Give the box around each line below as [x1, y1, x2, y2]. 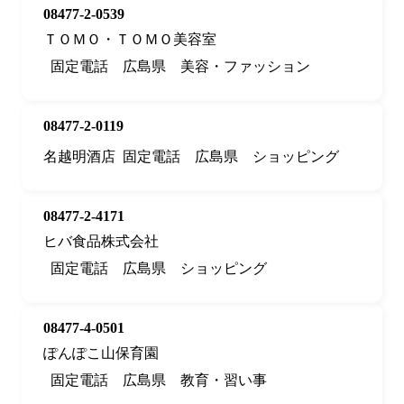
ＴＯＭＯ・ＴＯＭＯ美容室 [43, 32, 216, 48]
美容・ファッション [180, 59, 310, 75]
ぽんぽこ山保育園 [43, 345, 159, 362]
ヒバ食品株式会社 [43, 234, 159, 250]
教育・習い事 [180, 372, 267, 389]
